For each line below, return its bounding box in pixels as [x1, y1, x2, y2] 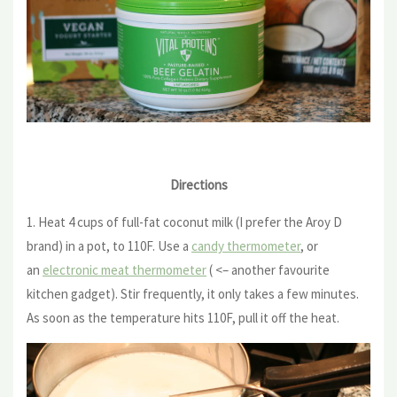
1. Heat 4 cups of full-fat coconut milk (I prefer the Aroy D [27, 214, 342, 231]
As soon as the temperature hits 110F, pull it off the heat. [27, 309, 339, 327]
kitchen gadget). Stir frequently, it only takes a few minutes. [27, 285, 359, 303]
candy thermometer [191, 237, 300, 255]
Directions [169, 176, 228, 194]
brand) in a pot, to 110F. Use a [27, 237, 191, 255]
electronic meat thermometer [43, 261, 206, 279]
